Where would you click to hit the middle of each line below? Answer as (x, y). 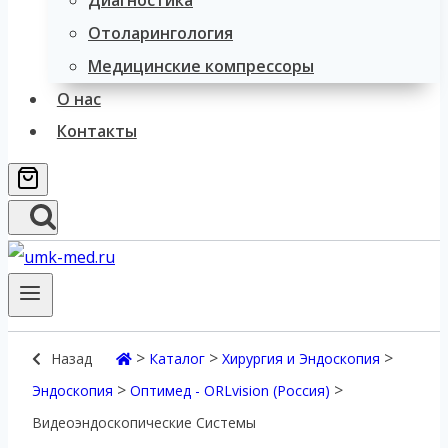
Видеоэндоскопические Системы (144, 422)
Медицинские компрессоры (201, 66)
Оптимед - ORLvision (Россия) (230, 390)
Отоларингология (160, 33)
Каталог (177, 358)
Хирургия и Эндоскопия (301, 358)
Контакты (96, 131)
